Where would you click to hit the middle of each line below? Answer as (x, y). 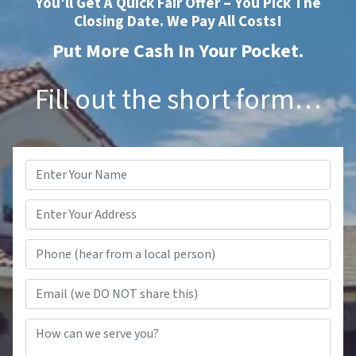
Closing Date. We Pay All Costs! (178, 21)
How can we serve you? (242, 327)
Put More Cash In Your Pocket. (178, 51)
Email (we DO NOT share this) (257, 287)
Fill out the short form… (178, 99)
